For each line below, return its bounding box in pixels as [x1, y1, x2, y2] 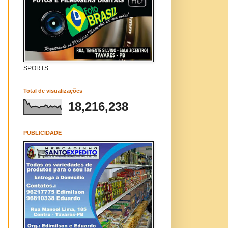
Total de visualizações [23, 88, 82, 94]
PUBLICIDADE [23, 130, 62, 136]
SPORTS [23, 65, 48, 72]
